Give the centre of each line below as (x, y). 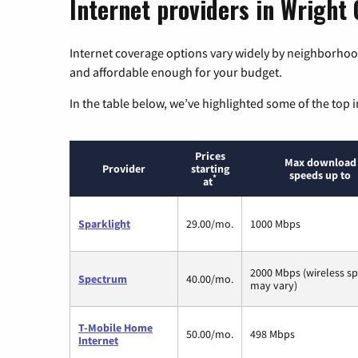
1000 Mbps (275, 223)
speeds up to (320, 175)
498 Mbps (272, 334)
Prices (210, 155)
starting (210, 168)
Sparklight (104, 223)
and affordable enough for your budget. (176, 72)
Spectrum (103, 278)
